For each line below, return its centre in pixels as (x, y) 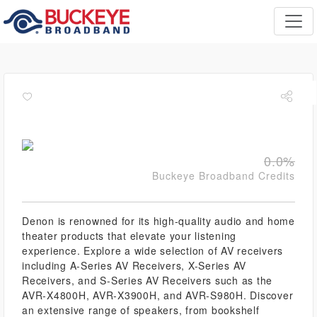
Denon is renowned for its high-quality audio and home (158, 221)
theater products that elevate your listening (129, 236)
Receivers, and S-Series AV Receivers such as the (147, 280)
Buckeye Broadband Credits (224, 175)
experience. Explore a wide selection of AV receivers (152, 250)
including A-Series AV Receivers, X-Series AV (134, 265)
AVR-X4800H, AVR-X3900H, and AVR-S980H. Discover (158, 295)
